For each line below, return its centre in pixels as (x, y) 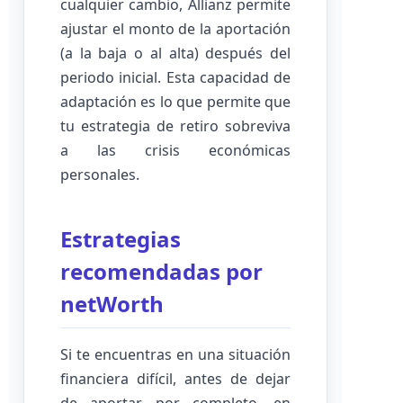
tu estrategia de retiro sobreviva (175, 126)
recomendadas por (161, 271)
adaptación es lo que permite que (175, 102)
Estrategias (121, 239)
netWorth (112, 304)
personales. (100, 175)
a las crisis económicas (175, 150)
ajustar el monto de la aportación (175, 29)
